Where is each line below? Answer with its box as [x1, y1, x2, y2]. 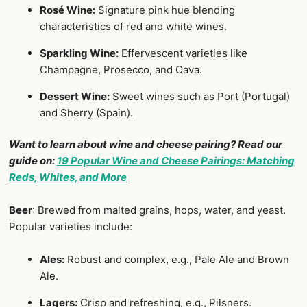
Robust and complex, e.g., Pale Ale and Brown [64, 253, 289, 267]
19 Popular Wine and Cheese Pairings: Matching [57, 154, 295, 168]
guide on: [9, 154, 57, 168]
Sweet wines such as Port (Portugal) [110, 89, 290, 103]
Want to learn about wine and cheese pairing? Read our [9, 138, 282, 151]
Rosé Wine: [40, 3, 95, 16]
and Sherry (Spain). [40, 106, 133, 119]
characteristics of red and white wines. [40, 19, 227, 33]
